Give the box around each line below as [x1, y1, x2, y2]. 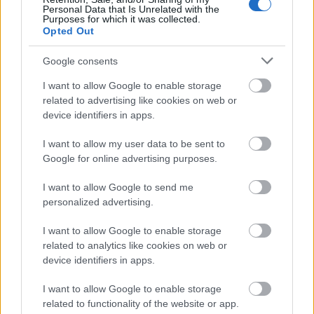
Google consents [43, 55, 118, 67]
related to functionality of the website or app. [43, 298, 239, 309]
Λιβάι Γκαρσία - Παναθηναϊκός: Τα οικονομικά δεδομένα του [11, 212, 286, 224]
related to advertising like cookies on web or [43, 95, 237, 106]
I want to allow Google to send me [43, 182, 193, 193]
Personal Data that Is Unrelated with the [43, 4, 219, 15]
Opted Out [43, 25, 95, 36]
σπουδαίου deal [11, 225, 81, 238]
